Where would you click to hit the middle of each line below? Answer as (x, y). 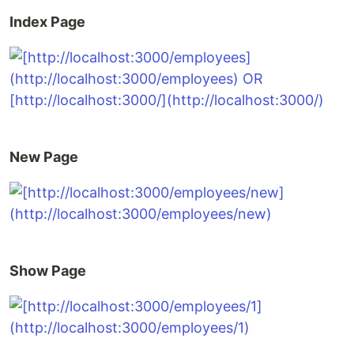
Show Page (48, 271)
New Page (44, 157)
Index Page (47, 22)
